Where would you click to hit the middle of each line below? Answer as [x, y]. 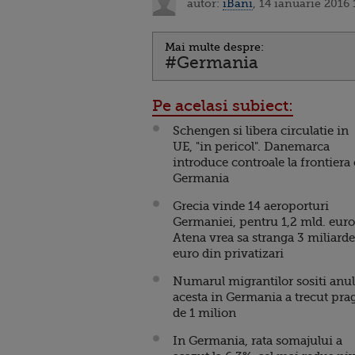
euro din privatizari [230, 254]
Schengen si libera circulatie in [261, 131]
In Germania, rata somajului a [258, 341]
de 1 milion [206, 313]
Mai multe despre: [214, 47]
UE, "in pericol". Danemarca [251, 147]
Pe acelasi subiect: [223, 106]
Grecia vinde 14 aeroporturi [251, 206]
